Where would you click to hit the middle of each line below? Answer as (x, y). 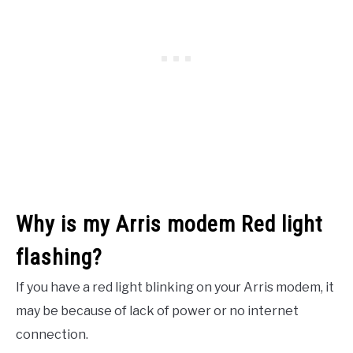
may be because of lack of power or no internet (157, 310)
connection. (52, 334)
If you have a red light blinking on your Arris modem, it (175, 287)
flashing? (59, 257)
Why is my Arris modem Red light (169, 224)
